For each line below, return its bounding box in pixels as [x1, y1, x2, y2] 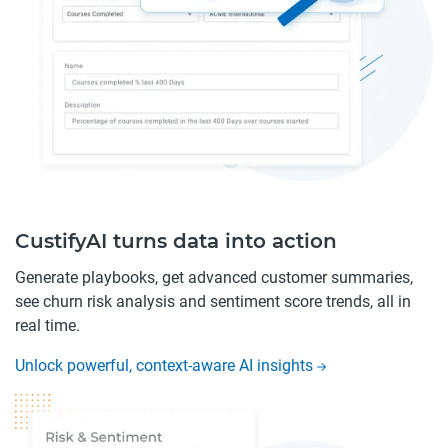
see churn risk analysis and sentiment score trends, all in [15, 292, 411, 312]
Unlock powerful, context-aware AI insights [15, 356, 317, 376]
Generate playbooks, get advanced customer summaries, [15, 268, 413, 288]
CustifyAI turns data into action [15, 229, 337, 254]
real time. [15, 316, 80, 336]
